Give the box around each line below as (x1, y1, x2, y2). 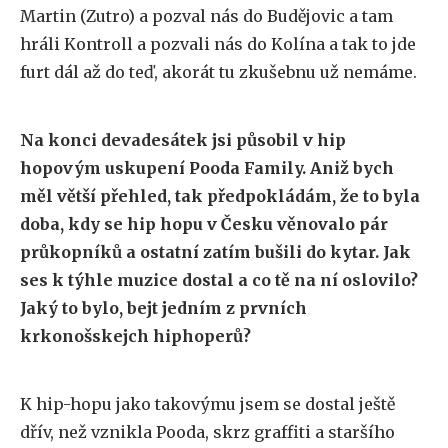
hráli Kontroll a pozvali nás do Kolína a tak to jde (20, 34, 416, 54)
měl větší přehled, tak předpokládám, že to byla (20, 186, 420, 206)
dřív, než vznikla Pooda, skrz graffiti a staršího (20, 422, 395, 442)
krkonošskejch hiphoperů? (20, 326, 251, 346)
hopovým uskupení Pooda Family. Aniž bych (20, 158, 394, 178)
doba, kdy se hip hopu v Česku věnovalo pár (20, 214, 388, 234)
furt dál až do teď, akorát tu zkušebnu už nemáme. (20, 62, 417, 82)
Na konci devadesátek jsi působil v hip (20, 130, 346, 150)
